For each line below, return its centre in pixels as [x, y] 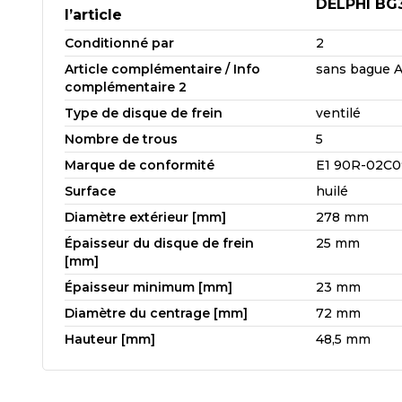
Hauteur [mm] [110, 339]
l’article [93, 14]
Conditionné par [119, 43]
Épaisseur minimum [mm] [149, 287]
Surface [90, 191]
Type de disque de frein [144, 113]
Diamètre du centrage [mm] [156, 313]
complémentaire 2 [126, 87]
